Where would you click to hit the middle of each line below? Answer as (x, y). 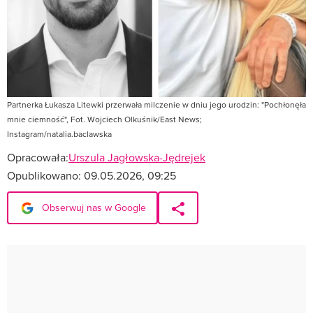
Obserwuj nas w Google (93, 207)
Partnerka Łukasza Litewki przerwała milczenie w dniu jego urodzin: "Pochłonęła (156, 104)
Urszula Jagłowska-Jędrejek (137, 157)
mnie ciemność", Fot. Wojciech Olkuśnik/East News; (104, 119)
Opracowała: (38, 157)
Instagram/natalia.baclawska (59, 133)
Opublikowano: (45, 175)
